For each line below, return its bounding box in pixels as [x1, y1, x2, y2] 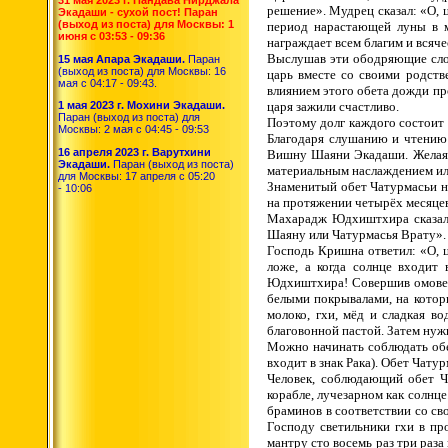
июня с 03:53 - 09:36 [58, 29, 165, 42]
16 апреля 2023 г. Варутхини [58, 145, 211, 158]
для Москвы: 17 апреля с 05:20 [58, 169, 215, 182]
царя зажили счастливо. [267, 98, 402, 114]
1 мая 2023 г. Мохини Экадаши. [58, 99, 225, 112]
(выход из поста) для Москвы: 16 [58, 64, 226, 77]
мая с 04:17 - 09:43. [58, 76, 157, 89]
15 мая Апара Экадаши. [58, 52, 185, 65]
